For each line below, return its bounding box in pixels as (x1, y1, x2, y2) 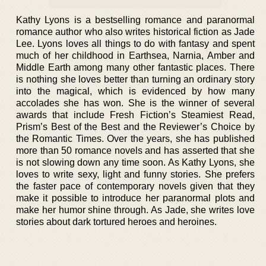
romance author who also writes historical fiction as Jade (16, 26, 255, 37)
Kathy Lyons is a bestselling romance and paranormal (16, 14, 255, 25)
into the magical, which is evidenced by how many (16, 85, 255, 96)
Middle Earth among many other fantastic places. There (16, 62, 255, 72)
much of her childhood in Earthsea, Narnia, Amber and (16, 50, 255, 61)
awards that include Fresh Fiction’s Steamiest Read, (16, 109, 255, 120)
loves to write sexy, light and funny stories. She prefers (16, 169, 255, 179)
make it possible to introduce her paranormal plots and (16, 192, 255, 203)
